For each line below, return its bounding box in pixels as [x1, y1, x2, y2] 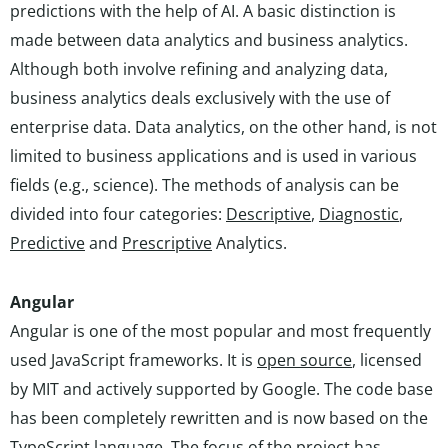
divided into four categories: [10, 203, 226, 225]
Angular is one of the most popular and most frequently [10, 320, 431, 342]
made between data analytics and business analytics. [10, 29, 408, 51]
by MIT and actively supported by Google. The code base [10, 378, 433, 400]
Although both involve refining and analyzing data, [10, 58, 388, 80]
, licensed [352, 349, 422, 371]
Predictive [10, 232, 85, 254]
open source [257, 349, 352, 371]
